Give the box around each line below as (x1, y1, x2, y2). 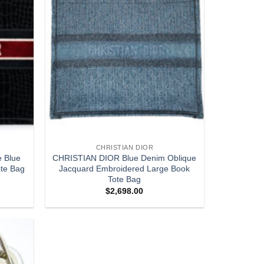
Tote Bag (108, 174, 141, 184)
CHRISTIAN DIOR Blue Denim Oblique (52, 153, 197, 163)
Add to (2, 247, 24, 255)
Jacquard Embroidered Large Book (59, 163, 190, 173)
